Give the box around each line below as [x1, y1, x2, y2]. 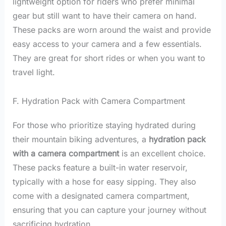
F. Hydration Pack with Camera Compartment [12, 95, 185, 106]
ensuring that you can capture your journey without [12, 204, 206, 215]
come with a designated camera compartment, [12, 190, 190, 201]
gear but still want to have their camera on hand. [12, 10, 197, 21]
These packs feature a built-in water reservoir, [12, 162, 188, 173]
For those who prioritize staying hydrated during [12, 120, 196, 130]
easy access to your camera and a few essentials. [12, 38, 202, 49]
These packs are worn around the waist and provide [12, 24, 211, 35]
